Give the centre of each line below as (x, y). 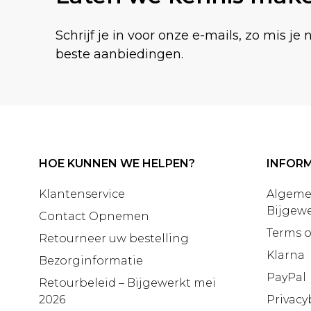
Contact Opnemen (94, 216)
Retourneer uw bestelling (114, 238)
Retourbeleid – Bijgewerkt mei (127, 283)
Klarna (286, 255)
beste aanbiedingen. (119, 54)
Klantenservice (82, 194)
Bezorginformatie (91, 260)
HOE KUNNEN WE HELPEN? (117, 163)
